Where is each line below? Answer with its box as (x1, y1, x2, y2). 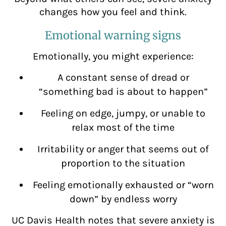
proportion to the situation (61, 157, 185, 169)
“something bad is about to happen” (38, 85, 208, 97)
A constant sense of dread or (57, 71, 189, 83)
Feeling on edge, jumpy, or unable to (41, 107, 205, 119)
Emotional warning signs (45, 28, 181, 43)
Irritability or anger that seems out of (37, 143, 209, 155)
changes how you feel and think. (39, 6, 187, 18)
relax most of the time (72, 121, 175, 133)
